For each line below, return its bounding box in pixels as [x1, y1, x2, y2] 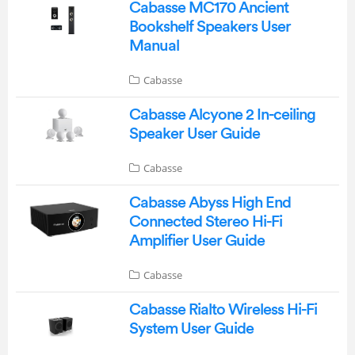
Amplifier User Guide [128, 232, 265, 249]
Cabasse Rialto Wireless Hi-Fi [128, 301, 317, 318]
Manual [128, 37, 179, 54]
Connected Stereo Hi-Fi [128, 213, 282, 230]
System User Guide [128, 320, 254, 337]
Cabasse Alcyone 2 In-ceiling [128, 106, 315, 123]
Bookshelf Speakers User [128, 18, 291, 35]
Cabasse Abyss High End [128, 194, 291, 211]
